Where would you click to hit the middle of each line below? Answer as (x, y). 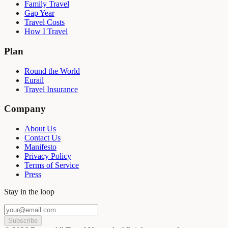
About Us (40, 129)
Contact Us (42, 138)
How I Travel (46, 32)
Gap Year (39, 13)
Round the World (52, 71)
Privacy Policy (48, 156)
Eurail (34, 80)
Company (25, 109)
